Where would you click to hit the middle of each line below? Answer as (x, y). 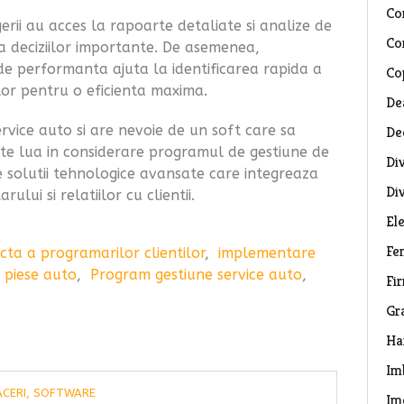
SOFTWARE (64, 392)
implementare (267, 252)
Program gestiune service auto (196, 274)
